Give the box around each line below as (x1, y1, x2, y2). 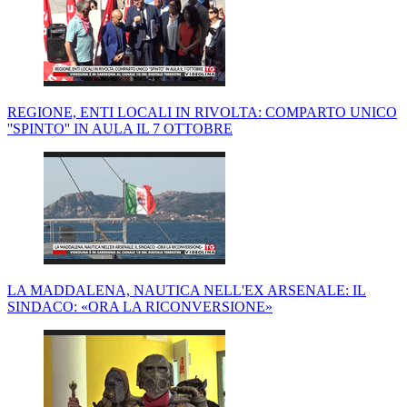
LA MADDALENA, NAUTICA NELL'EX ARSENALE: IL (7, 283, 366, 299)
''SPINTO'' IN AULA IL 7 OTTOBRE (7, 121, 233, 137)
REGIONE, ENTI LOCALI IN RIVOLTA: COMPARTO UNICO (7, 104, 397, 121)
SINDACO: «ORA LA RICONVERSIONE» (7, 299, 273, 315)
